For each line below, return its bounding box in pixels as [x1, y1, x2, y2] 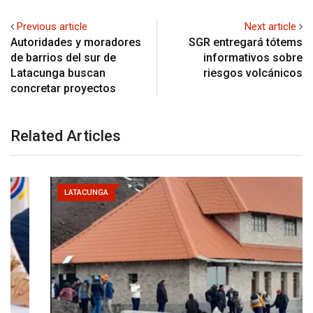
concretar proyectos [10, 81, 116, 95]
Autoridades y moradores [10, 35, 141, 49]
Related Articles [10, 126, 121, 145]
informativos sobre [203, 50, 303, 64]
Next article [245, 20, 296, 33]
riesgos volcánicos [203, 66, 303, 80]
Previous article [17, 20, 87, 33]
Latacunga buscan [10, 66, 105, 80]
